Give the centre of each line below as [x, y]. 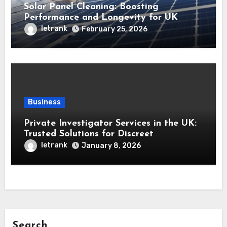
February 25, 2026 [115, 29]
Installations [51, 28]
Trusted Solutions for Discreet [89, 134]
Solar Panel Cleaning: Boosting [91, 7]
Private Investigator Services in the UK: [110, 124]
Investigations [55, 145]
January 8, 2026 [111, 146]
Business [45, 102]
